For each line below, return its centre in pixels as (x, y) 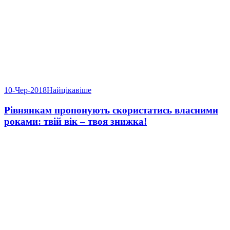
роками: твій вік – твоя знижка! (75, 121)
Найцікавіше (69, 90)
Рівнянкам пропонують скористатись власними (111, 110)
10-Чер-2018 (25, 90)
